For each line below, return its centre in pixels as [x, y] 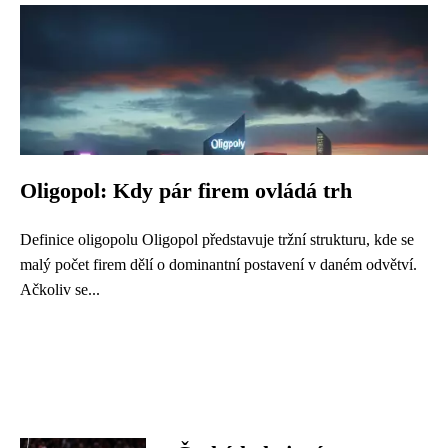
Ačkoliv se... [60, 289]
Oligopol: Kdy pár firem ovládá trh [186, 191]
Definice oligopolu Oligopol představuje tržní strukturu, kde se [217, 239]
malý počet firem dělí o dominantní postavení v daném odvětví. [218, 264]
